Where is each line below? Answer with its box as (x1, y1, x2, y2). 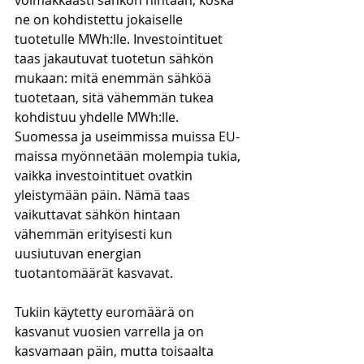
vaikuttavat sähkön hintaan (15, 206, 184, 223)
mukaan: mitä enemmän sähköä (15, 69, 214, 87)
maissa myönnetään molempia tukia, (15, 147, 244, 165)
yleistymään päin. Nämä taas (15, 186, 193, 204)
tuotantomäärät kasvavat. (15, 264, 176, 282)
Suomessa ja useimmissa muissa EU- (15, 128, 240, 145)
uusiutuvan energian (15, 245, 145, 262)
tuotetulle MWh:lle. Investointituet (15, 30, 226, 48)
